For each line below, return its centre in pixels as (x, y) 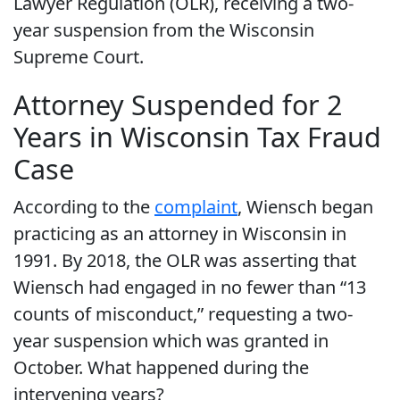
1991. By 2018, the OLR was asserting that (185, 261)
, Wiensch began (305, 207)
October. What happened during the (161, 368)
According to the (84, 207)
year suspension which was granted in (171, 341)
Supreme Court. (79, 57)
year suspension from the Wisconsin (164, 30)
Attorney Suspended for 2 (178, 105)
